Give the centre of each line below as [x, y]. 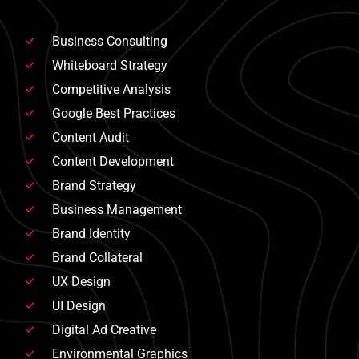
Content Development [113, 161]
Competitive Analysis [111, 89]
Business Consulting [109, 41]
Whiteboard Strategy [109, 65]
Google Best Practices [113, 113]
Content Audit [90, 137]
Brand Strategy [94, 185]
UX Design [81, 281]
